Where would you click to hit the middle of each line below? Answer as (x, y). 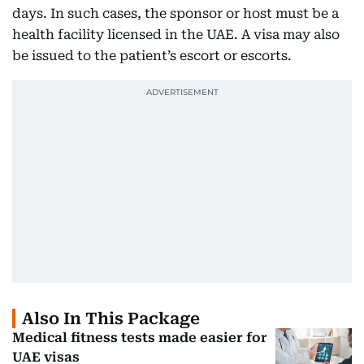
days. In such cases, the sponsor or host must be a (175, 14)
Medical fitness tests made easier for (140, 338)
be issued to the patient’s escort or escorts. (152, 56)
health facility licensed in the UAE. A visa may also (176, 35)
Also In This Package (111, 319)
